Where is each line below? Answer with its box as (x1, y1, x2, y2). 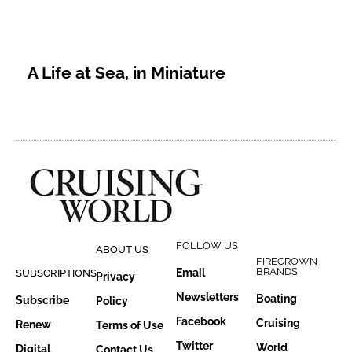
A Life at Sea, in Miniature (27, 62, 225, 82)
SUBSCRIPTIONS (16, 266, 97, 279)
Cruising (256, 316, 300, 329)
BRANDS (256, 265, 298, 277)
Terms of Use (96, 318, 163, 332)
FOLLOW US (176, 239, 238, 251)
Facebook (176, 314, 226, 328)
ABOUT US (96, 243, 148, 255)
